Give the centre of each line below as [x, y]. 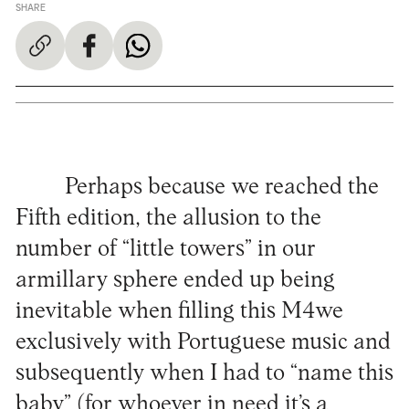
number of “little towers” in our [165, 249]
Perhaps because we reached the [221, 187]
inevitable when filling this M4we [179, 311]
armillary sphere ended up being [175, 280]
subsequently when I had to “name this [204, 373]
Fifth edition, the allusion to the [168, 218]
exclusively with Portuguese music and [203, 342]
